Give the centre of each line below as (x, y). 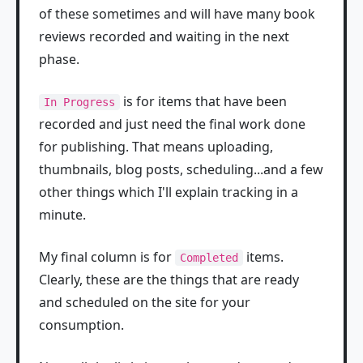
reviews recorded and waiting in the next (164, 37)
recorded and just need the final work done (172, 124)
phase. (59, 60)
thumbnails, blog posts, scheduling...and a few (181, 170)
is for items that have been (203, 102)
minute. (62, 215)
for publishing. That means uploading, (156, 147)
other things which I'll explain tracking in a (169, 192)
